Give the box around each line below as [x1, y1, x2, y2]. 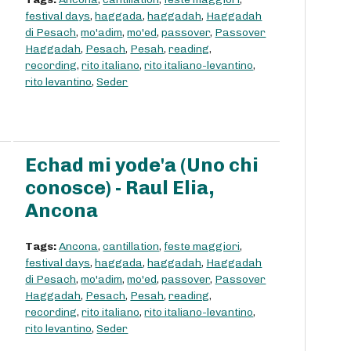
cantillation [103, 240, 160, 254]
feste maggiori [164, 240, 241, 254]
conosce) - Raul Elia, [25, 176, 215, 200]
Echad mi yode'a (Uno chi [25, 154, 259, 177]
